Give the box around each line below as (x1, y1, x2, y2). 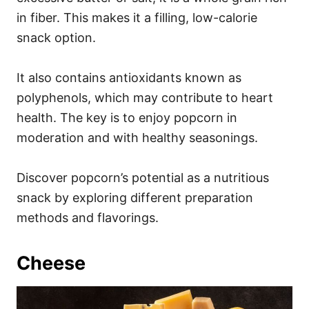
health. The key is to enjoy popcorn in (17, 110, 237, 125)
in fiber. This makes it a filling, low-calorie (17, 10, 257, 25)
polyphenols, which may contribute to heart (17, 90, 273, 105)
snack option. (17, 30, 96, 45)
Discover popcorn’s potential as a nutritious (17, 170, 269, 185)
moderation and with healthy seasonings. (17, 130, 258, 145)
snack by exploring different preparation (17, 190, 253, 205)
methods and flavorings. (17, 210, 159, 225)
